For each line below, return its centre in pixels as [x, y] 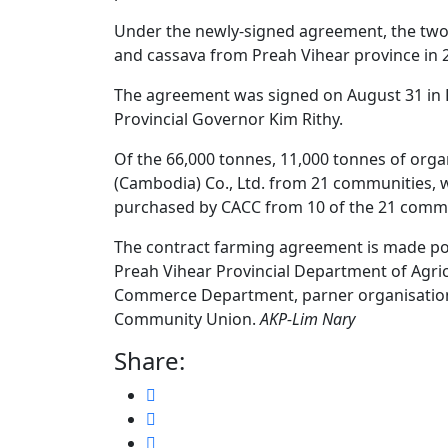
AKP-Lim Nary [307, 319]
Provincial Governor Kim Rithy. [228, 119]
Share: [149, 360]
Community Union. [187, 319]
